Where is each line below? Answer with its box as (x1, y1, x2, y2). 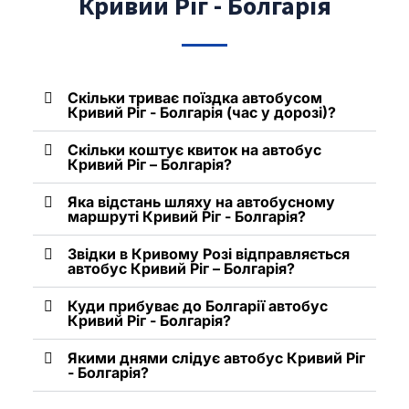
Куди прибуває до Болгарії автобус (68, 296, 328, 315)
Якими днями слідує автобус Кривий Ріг (68, 348, 365, 367)
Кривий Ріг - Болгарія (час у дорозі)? (68, 102, 336, 121)
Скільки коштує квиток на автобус (68, 140, 321, 159)
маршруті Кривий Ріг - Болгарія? (68, 206, 306, 225)
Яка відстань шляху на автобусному (68, 192, 335, 211)
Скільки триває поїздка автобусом (68, 88, 322, 107)
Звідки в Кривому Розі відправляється (68, 244, 350, 263)
